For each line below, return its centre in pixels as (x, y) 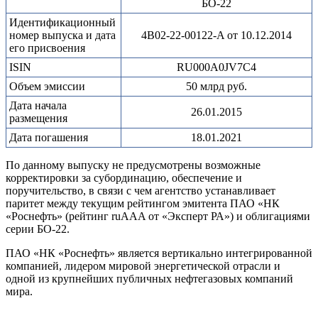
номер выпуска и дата (62, 35)
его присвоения (47, 48)
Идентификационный (62, 23)
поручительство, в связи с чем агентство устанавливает (141, 191)
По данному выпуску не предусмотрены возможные (133, 165)
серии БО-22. (38, 229)
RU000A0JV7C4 (216, 67)
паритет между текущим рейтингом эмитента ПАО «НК (143, 204)
